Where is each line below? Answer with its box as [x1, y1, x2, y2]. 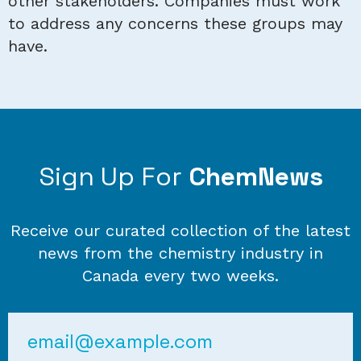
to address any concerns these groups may [8, 14, 342, 34]
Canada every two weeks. [82, 266, 279, 286]
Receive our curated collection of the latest [10, 221, 351, 241]
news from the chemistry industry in [38, 243, 323, 263]
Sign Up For [38, 160, 189, 193]
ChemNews [188, 160, 323, 193]
